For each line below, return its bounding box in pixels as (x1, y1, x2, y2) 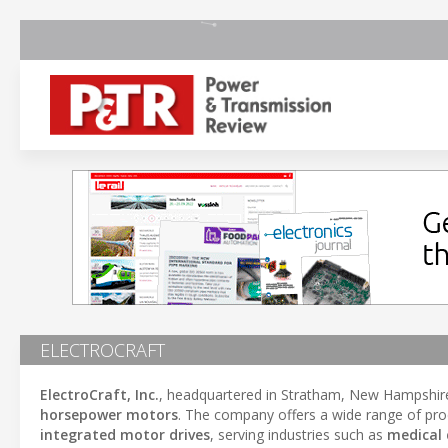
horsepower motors (40, 405, 178, 424)
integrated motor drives (40, 425, 210, 444)
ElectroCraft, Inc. (40, 385, 159, 404)
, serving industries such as (210, 425, 387, 444)
